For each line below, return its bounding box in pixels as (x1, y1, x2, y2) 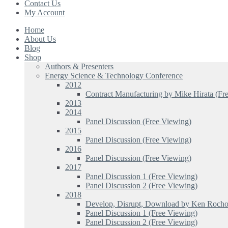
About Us (24, 34, 56, 43)
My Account (24, 8, 65, 17)
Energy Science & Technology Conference (45, 71, 183, 80)
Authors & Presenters (45, 62, 113, 71)
